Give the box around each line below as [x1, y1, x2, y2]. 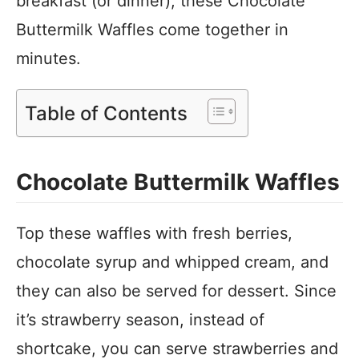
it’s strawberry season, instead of [16, 310, 264, 329]
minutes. [16, 49, 81, 68]
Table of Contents [25, 101, 188, 125]
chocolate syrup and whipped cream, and [16, 252, 329, 272]
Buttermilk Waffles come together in [16, 20, 288, 39]
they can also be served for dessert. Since [16, 281, 337, 301]
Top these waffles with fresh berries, [16, 224, 292, 243]
